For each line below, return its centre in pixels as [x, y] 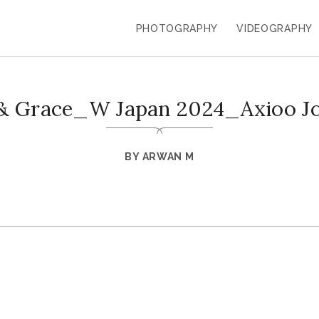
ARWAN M [168, 157]
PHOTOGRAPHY [177, 28]
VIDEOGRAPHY [274, 28]
